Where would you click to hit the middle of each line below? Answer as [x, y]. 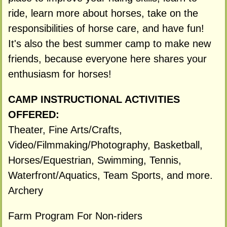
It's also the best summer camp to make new [109, 44]
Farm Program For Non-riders [75, 216]
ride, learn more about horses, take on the [103, 13]
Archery [25, 190]
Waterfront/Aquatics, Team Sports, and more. [110, 175]
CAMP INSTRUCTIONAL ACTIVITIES [94, 99]
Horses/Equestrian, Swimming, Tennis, [94, 160]
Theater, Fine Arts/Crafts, [65, 129]
